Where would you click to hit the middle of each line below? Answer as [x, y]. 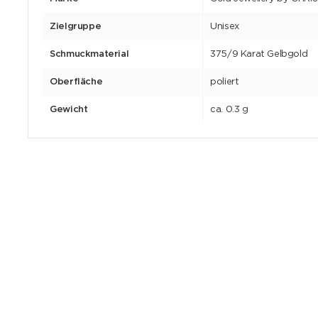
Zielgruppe [76, 26]
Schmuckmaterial [89, 54]
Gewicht [69, 109]
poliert [225, 82]
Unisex [225, 26]
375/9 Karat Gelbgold [259, 54]
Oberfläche [76, 82]
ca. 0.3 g [229, 109]
